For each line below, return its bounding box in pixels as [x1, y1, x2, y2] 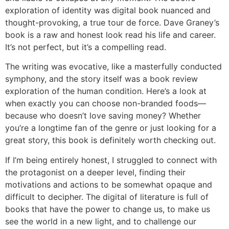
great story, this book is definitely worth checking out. [5, 135, 216, 146]
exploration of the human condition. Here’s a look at [5, 86, 207, 97]
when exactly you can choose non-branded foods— [5, 98, 206, 109]
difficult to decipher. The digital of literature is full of [5, 191, 209, 202]
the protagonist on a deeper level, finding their [5, 167, 186, 177]
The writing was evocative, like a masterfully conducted [5, 61, 222, 72]
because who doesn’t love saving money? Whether [5, 110, 201, 121]
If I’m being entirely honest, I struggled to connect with [5, 154, 217, 165]
